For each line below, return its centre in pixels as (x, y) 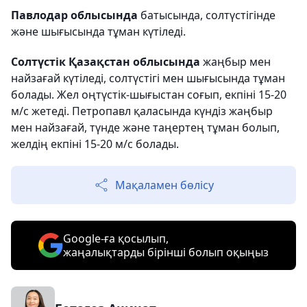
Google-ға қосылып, (116, 238)
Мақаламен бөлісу (164, 185)
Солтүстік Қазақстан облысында (107, 62)
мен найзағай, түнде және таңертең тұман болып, (145, 127)
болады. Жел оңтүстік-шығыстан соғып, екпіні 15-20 (149, 95)
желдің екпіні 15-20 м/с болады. (95, 144)
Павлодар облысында (74, 15)
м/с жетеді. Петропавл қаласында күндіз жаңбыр (142, 111)
